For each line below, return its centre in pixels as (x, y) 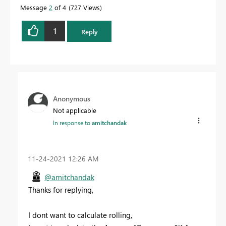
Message (35, 7)
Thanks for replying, (62, 190)
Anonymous (72, 99)
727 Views (85, 7)
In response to (72, 123)
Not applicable (75, 110)
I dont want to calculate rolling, (80, 215)
